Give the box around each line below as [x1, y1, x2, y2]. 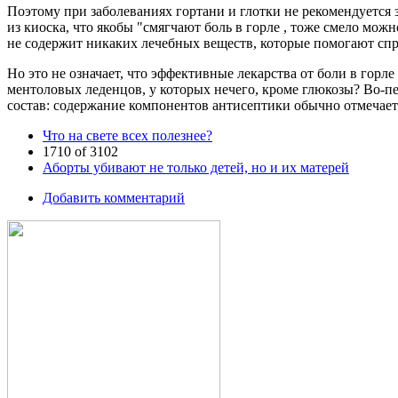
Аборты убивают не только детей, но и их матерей [43, 159, 349, 175]
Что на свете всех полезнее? [43, 127, 212, 143]
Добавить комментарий [43, 189, 185, 205]
